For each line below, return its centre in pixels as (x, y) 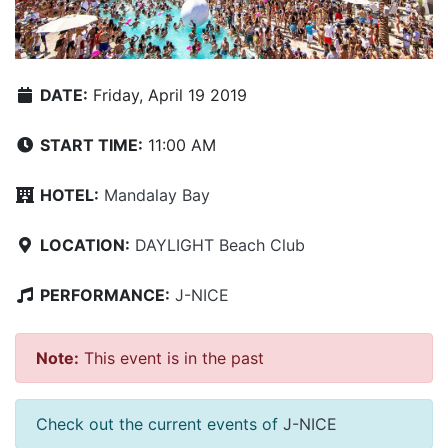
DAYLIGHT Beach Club (220, 245)
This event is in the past (171, 358)
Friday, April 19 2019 (167, 95)
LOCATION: (85, 245)
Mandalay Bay (157, 195)
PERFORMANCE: (105, 295)
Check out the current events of (159, 424)
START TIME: (91, 145)
